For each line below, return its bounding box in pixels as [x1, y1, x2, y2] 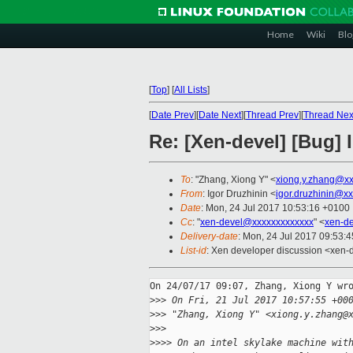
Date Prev [151, 110, 194, 121]
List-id [180, 245, 206, 257]
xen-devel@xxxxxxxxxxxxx [200, 217, 314, 229]
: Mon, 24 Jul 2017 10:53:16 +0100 [201, 203, 350, 214]
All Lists [174, 84, 207, 95]
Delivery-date [180, 231, 238, 243]
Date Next [199, 110, 241, 121]
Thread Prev [246, 110, 299, 121]
